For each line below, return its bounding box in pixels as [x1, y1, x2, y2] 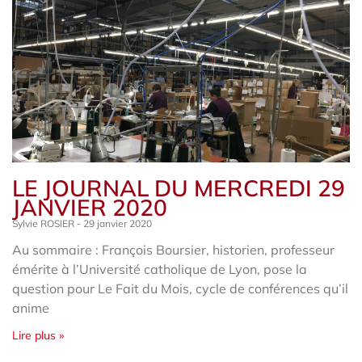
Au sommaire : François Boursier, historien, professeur [12, 241, 335, 258]
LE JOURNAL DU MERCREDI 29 [12, 173, 345, 202]
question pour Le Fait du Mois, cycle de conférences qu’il [12, 280, 348, 297]
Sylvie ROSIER [12, 217, 77, 229]
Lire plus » [12, 327, 64, 343]
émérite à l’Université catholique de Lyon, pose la [12, 260, 307, 277]
